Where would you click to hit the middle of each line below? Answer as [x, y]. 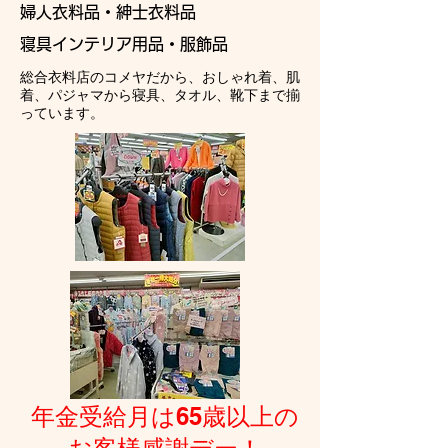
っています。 [62, 113]
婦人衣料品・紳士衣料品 [108, 12]
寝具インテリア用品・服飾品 [124, 44]
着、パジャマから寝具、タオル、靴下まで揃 [160, 95]
